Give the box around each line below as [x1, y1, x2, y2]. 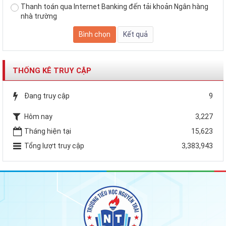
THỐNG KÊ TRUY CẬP [13, 66, 91, 75]
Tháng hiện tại [24, 127, 71, 135]
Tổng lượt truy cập [24, 141, 84, 150]
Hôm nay [24, 112, 52, 121]
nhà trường [21, 12, 57, 20]
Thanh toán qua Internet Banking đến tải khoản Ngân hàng [21, 2, 208, 11]
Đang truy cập [24, 91, 70, 100]
